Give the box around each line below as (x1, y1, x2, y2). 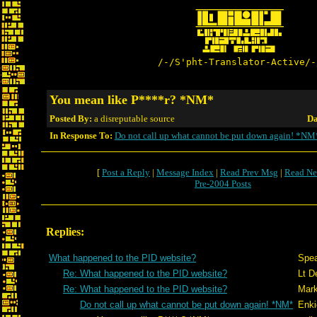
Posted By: (50, 113, 94, 124)
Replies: (46, 226, 84, 238)
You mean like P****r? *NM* (50, 93, 214, 107)
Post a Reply (102, 167, 150, 178)
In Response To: (50, 130, 113, 141)
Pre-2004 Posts (195, 178, 251, 189)
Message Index (156, 167, 214, 178)
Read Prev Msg (220, 167, 278, 178)
